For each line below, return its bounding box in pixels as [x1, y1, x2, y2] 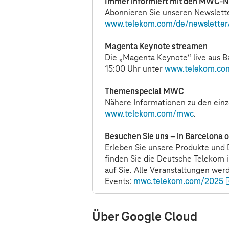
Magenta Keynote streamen [105, 41, 208, 51]
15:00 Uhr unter [105, 64, 165, 74]
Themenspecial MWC [105, 86, 184, 96]
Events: [105, 176, 133, 186]
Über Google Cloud [92, 210, 197, 224]
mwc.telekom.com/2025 [133, 176, 223, 186]
